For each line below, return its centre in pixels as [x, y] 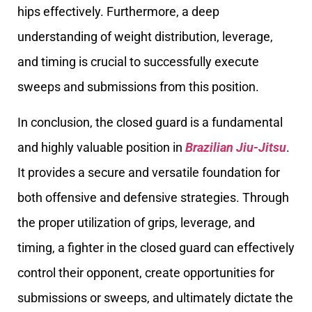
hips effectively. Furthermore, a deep [118, 12]
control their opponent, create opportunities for [146, 272]
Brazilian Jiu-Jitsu [236, 147]
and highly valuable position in [101, 147]
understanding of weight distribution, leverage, [145, 37]
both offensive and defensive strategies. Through [153, 197]
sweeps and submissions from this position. [138, 87]
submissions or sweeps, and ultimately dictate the [155, 297]
